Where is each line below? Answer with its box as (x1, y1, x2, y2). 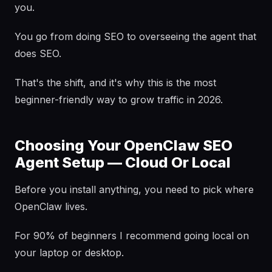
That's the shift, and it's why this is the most (15, 76, 216, 89)
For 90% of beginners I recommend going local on (15, 229, 249, 242)
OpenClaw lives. (15, 200, 87, 212)
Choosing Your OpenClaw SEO (15, 137, 233, 154)
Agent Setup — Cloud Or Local (15, 154, 231, 171)
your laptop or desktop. (15, 246, 124, 259)
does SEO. (15, 47, 61, 59)
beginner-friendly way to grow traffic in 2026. (15, 93, 223, 106)
